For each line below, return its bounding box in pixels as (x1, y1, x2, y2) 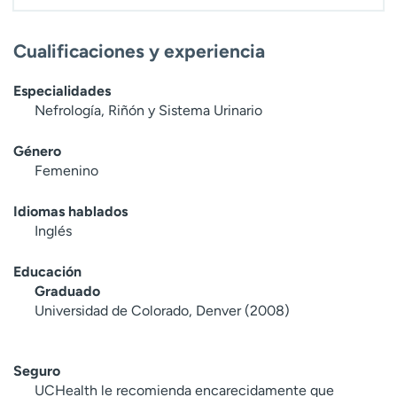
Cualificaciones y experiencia (13, 40, 265, 63)
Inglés (35, 222, 72, 240)
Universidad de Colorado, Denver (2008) (35, 302, 290, 320)
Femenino (35, 162, 98, 180)
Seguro (13, 362, 60, 380)
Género (13, 143, 61, 160)
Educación (13, 263, 82, 281)
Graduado (35, 283, 100, 300)
